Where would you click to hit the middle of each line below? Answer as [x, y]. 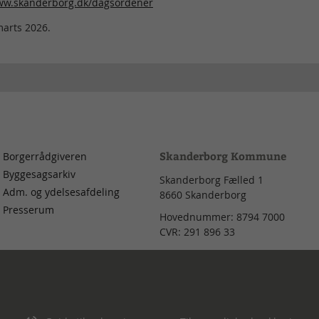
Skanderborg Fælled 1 [211, 179]
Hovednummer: [198, 216]
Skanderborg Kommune [223, 156]
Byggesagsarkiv [39, 174]
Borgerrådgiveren [45, 156]
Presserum [28, 209]
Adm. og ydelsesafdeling [61, 192]
